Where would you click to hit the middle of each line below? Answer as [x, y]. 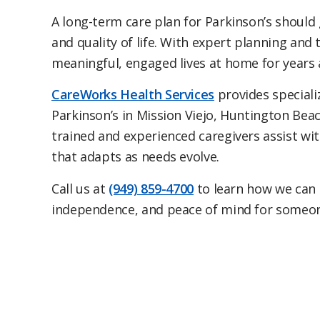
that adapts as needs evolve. [135, 157]
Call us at [80, 188]
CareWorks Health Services [133, 95]
